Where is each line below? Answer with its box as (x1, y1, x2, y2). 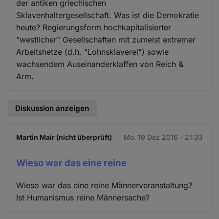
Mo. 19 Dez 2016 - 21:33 (123, 132, 203, 141)
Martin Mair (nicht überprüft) (16, 132, 112, 141)
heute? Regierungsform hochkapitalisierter (16, 22, 172, 33)
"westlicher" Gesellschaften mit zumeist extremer (16, 35, 196, 45)
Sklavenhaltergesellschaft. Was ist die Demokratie (16, 10, 199, 21)
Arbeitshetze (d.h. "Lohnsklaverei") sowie (16, 47, 169, 57)
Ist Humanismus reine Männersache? (16, 192, 150, 202)
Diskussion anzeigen (15, 104, 89, 113)
